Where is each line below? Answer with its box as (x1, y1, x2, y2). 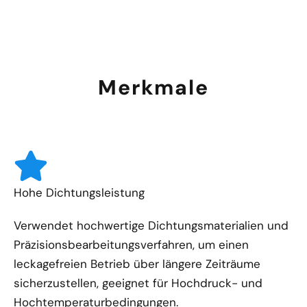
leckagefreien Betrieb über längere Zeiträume (14, 256, 260, 271)
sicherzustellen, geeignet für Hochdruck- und (14, 275, 262, 291)
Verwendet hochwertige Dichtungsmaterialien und (14, 217, 288, 233)
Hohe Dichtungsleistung (14, 184, 145, 200)
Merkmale (97, 73, 210, 101)
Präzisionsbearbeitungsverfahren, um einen (14, 236, 249, 252)
